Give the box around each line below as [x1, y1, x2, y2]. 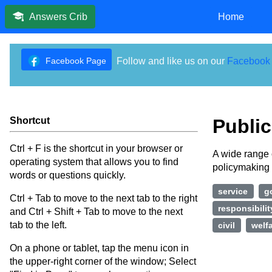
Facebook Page [45, 56, 106, 66]
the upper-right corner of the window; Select [10, 256, 196, 267]
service [218, 186, 248, 197]
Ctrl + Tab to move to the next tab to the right [10, 193, 197, 203]
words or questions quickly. [10, 170, 126, 180]
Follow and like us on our [116, 56, 227, 67]
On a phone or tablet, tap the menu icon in [10, 243, 189, 253]
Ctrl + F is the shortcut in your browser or [10, 143, 183, 154]
